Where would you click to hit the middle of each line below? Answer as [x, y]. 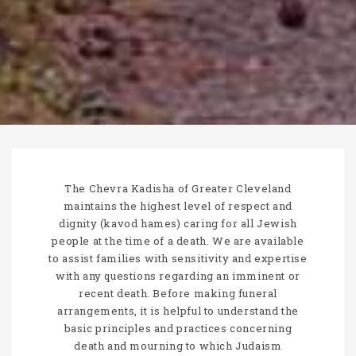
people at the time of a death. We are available [178, 240]
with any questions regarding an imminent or [178, 275]
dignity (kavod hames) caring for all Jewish [178, 223]
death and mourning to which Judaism [178, 345]
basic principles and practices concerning [178, 328]
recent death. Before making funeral [178, 293]
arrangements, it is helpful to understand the [178, 310]
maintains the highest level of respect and [178, 205]
